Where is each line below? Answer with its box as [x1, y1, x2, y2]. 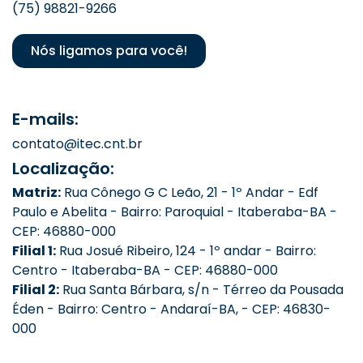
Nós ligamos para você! [31, 41, 187, 61]
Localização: [12, 156, 114, 180]
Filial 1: [12, 241, 56, 260]
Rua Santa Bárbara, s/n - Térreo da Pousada [59, 280, 344, 299]
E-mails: [12, 108, 79, 131]
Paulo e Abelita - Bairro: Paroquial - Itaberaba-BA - [12, 202, 337, 221]
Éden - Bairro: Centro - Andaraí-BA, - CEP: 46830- [12, 299, 331, 318]
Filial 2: [12, 280, 59, 299]
